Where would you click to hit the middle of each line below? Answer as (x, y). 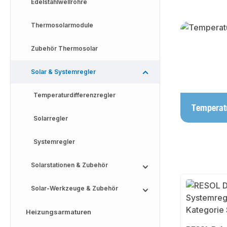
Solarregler (51, 118)
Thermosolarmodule (62, 25)
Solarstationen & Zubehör (69, 165)
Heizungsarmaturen (59, 212)
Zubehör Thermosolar (64, 48)
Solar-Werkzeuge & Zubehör (74, 188)
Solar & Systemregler (63, 72)
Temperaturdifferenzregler (74, 95)
